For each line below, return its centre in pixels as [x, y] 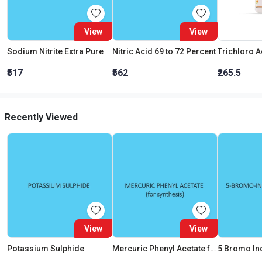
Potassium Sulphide [46, 249]
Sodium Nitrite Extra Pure [55, 51]
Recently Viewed [41, 117]
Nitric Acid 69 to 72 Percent [164, 51]
